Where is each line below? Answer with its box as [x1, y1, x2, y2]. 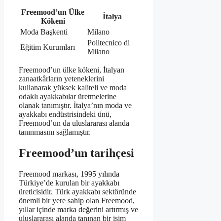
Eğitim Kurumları [20, 42, 75, 51]
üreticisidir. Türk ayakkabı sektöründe [19, 187, 136, 196]
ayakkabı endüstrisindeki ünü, [19, 110, 111, 118]
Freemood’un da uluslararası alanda [19, 118, 129, 127]
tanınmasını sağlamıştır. [19, 127, 91, 136]
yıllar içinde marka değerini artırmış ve [19, 205, 138, 214]
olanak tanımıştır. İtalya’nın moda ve [19, 101, 132, 110]
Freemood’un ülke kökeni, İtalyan [19, 65, 124, 74]
